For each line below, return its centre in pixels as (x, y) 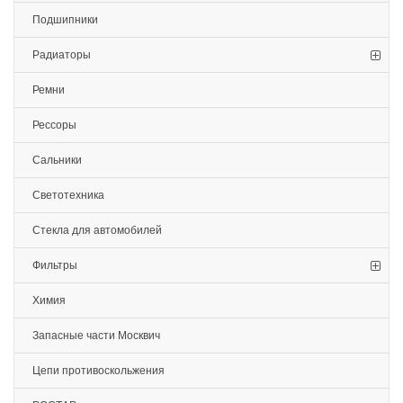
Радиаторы (62, 55)
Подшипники (65, 20)
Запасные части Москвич (96, 336)
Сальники (57, 160)
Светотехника (68, 195)
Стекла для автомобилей (97, 230)
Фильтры (55, 265)
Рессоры (54, 125)
